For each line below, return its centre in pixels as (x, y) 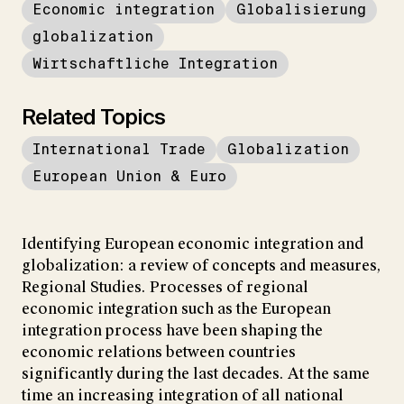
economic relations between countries (159, 352)
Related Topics (93, 116)
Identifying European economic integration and (193, 243)
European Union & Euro (129, 176)
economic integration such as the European (176, 308)
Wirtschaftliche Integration (155, 63)
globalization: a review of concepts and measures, (201, 265)
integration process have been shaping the (172, 330)
